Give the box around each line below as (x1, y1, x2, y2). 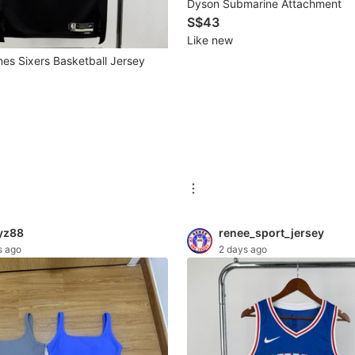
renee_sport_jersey (219, 225, 324, 239)
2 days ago (219, 242, 267, 255)
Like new (187, 33, 233, 48)
